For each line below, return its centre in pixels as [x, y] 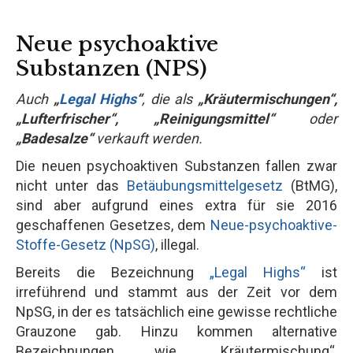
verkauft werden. [148, 138]
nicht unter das [71, 185]
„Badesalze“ [54, 138]
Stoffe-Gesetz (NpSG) [85, 244]
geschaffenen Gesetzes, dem [113, 225]
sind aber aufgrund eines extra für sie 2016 [176, 205]
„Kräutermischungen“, [268, 98]
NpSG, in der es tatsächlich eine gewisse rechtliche [176, 311]
